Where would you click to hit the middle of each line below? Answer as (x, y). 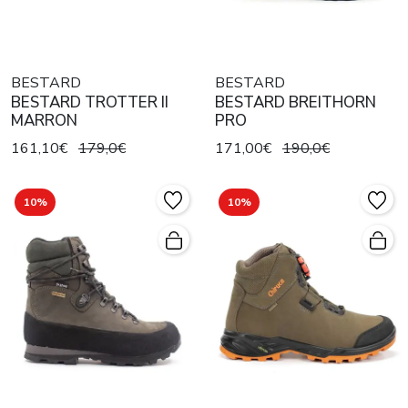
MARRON (44, 120)
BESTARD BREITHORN (296, 102)
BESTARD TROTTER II (90, 102)
